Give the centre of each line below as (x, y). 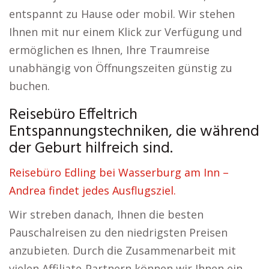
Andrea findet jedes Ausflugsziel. (92, 190)
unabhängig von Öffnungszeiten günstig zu (121, 68)
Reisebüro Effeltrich (73, 115)
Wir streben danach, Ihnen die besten (106, 214)
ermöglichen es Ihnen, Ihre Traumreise (109, 50)
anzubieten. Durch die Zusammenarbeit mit (122, 250)
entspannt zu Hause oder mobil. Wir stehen (122, 14)
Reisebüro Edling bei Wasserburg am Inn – (119, 172)
